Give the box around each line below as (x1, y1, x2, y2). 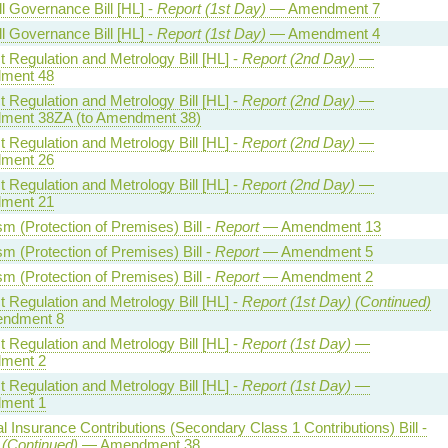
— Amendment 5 (258, 243, 373, 260)
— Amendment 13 (258, 218, 381, 235)
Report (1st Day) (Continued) (241, 293, 431, 310)
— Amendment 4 (265, 25, 380, 42)
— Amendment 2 (258, 268, 373, 285)
